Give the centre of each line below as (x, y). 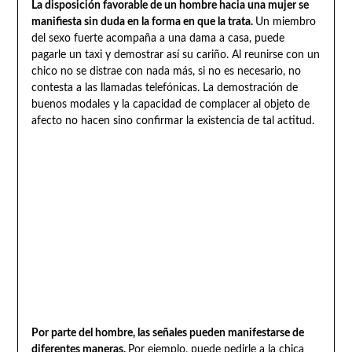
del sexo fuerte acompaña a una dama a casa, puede (158, 38)
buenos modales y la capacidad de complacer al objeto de (170, 104)
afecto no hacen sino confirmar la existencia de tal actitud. (172, 121)
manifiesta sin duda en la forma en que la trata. (143, 22)
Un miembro (285, 22)
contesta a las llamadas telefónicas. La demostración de (164, 88)
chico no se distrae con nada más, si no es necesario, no (166, 71)
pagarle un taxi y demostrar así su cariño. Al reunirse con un (175, 55)
